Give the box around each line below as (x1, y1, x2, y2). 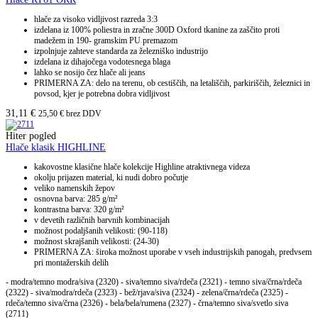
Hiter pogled (6, 131, 56, 142)
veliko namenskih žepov (34, 183, 115, 194)
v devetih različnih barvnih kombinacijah (34, 215, 170, 226)
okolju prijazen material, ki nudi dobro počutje (34, 172, 188, 183)
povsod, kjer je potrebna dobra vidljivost (34, 89, 170, 99)
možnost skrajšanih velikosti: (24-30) (34, 236, 159, 247)
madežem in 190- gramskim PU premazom (34, 35, 177, 46)
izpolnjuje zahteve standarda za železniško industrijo (34, 46, 208, 57)
